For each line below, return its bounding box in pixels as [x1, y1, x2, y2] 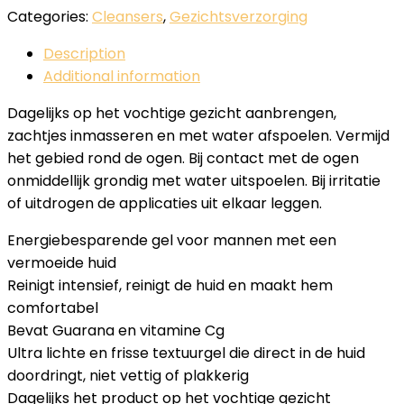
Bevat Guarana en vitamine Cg [7, 320, 225, 341]
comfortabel [7, 298, 98, 318]
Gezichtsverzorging [170, 6, 308, 27]
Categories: [7, 6, 92, 27]
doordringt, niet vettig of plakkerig [7, 365, 249, 386]
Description [43, 43, 125, 64]
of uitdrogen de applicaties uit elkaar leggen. [7, 193, 322, 214]
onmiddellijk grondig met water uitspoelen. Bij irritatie [7, 170, 381, 191]
